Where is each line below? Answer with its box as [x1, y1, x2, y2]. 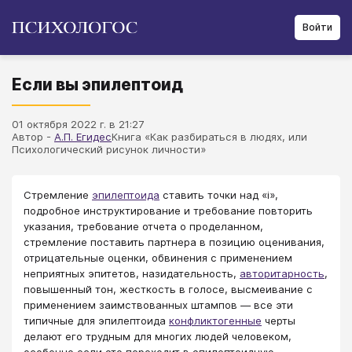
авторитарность [240, 267, 324, 280]
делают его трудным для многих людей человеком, [24, 330, 291, 343]
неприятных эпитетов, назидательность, [24, 267, 240, 280]
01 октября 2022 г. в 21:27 [12, 118, 144, 130]
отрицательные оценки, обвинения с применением [24, 251, 292, 264]
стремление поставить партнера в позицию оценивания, [24, 236, 324, 248]
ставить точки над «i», [159, 189, 278, 201]
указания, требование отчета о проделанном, [24, 220, 263, 233]
